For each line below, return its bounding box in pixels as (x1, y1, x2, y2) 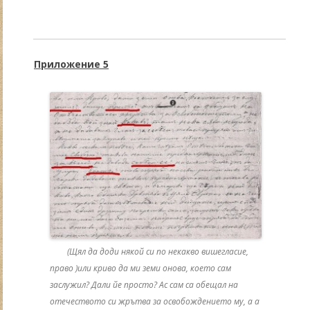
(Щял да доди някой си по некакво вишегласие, (67, 246, 249, 258)
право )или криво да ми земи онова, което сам (50, 262, 232, 275)
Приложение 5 (34, 57, 109, 71)
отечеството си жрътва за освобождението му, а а (50, 295, 260, 308)
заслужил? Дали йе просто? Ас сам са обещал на (50, 279, 239, 291)
